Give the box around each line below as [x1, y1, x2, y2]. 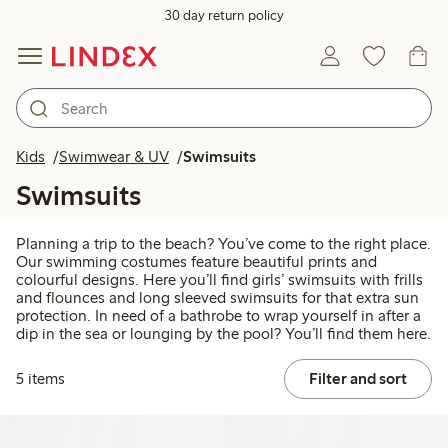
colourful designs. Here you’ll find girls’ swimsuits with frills [16, 270, 423, 290]
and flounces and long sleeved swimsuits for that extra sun [16, 288, 419, 308]
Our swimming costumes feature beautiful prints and [16, 252, 377, 272]
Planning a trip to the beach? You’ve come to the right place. [16, 234, 431, 254]
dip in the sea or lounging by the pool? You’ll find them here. [16, 324, 431, 344]
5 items [16, 369, 65, 389]
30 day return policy [164, 7, 284, 24]
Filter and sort [308, 369, 407, 389]
